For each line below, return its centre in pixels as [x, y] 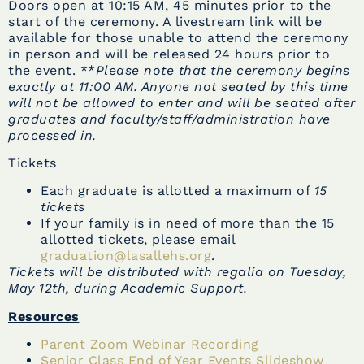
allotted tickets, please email [138, 240]
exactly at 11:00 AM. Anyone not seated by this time [178, 86]
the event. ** [52, 70]
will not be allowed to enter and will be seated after [182, 102]
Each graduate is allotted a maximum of [178, 191]
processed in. [52, 135]
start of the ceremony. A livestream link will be [165, 21]
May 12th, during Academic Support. [128, 288]
